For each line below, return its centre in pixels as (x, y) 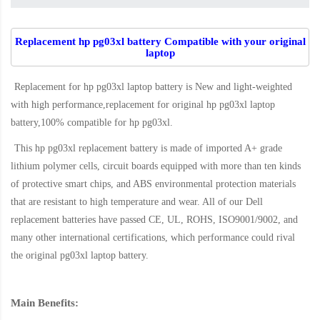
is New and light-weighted (239, 87)
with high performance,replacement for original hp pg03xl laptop (143, 105)
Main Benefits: (45, 303)
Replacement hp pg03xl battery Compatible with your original (160, 42)
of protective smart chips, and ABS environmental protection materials (153, 184)
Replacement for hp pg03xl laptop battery (100, 87)
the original (35, 256)
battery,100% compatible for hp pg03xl (90, 123)
